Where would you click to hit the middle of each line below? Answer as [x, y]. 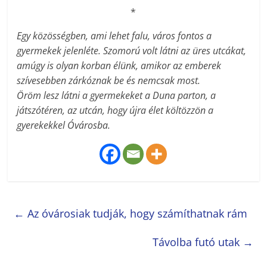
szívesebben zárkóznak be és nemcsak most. [109, 80]
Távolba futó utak [197, 242]
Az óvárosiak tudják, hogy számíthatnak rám [136, 213]
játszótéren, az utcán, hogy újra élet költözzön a [115, 110]
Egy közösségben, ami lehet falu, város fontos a [114, 35]
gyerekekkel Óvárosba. [64, 125]
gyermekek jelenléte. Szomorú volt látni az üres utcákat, [132, 50]
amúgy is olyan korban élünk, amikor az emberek [119, 65]
